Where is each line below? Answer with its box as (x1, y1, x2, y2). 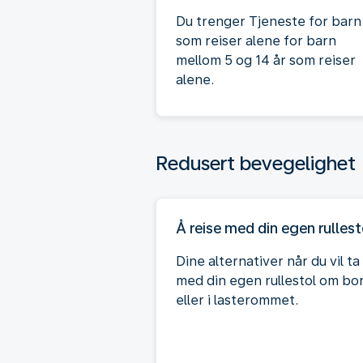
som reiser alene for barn (176, 32, 336, 49)
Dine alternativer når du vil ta (176, 253, 360, 269)
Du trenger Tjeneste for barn (176, 13, 361, 29)
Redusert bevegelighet (156, 151, 356, 175)
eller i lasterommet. (176, 292, 298, 308)
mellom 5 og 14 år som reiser (176, 52, 356, 68)
